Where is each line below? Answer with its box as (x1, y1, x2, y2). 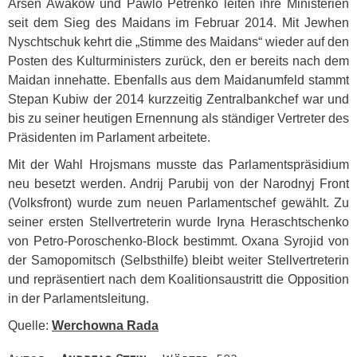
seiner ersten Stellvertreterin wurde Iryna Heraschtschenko (8, 215, 349, 229)
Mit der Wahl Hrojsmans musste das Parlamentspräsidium (8, 158, 349, 172)
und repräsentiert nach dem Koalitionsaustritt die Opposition (8, 273, 349, 287)
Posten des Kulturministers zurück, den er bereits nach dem (8, 54, 349, 69)
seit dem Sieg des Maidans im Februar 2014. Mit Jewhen (8, 16, 349, 30)
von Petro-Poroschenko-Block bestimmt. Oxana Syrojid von (8, 234, 349, 249)
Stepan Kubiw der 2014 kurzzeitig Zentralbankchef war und (8, 92, 349, 107)
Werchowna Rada (52, 319, 159, 333)
